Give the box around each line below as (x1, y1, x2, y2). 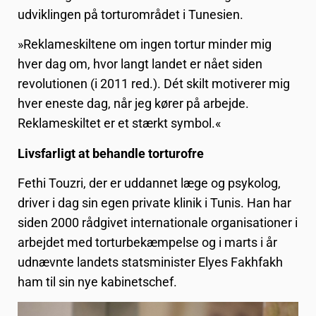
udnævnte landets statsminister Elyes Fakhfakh (18, 255, 283, 269)
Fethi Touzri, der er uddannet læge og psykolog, (18, 176, 281, 190)
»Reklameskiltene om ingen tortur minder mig (18, 37, 272, 52)
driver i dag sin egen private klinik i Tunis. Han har (18, 195, 291, 210)
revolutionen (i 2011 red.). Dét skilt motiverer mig (18, 76, 290, 92)
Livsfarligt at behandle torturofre (18, 145, 204, 161)
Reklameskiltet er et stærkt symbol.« (18, 116, 221, 131)
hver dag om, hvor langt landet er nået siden (18, 56, 262, 72)
